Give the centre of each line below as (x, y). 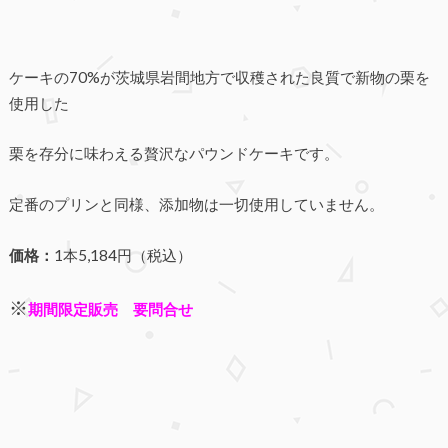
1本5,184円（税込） (122, 254)
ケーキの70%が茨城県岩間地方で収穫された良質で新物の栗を (219, 76)
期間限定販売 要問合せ (110, 309)
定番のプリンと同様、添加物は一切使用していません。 (196, 204)
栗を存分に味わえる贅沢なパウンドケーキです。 (173, 153)
